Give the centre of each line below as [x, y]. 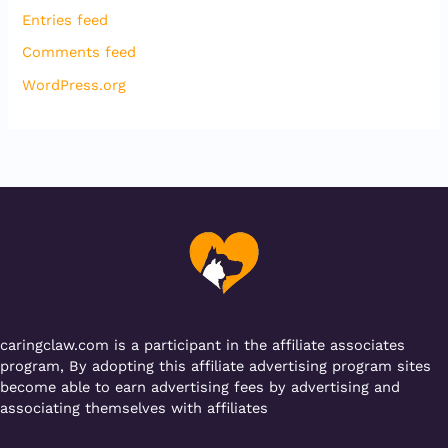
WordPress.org [74, 84]
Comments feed [79, 52]
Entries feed [65, 19]
